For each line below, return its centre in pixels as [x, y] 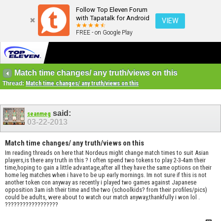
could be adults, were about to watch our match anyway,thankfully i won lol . [102, 197]
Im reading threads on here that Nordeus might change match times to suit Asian [107, 153]
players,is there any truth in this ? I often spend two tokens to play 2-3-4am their [105, 160]
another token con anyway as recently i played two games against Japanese [101, 183]
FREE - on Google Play [104, 33]
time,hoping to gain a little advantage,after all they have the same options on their [108, 168]
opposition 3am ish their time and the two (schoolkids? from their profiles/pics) [106, 190]
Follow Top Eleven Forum [112, 10]
